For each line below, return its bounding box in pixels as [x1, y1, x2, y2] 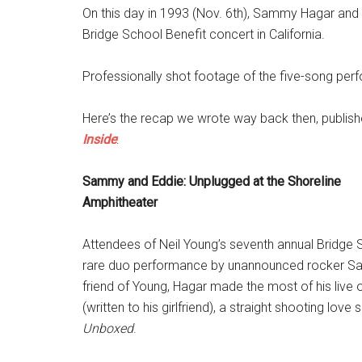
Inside [82, 132, 116, 147]
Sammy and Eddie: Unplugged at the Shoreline [82, 174, 341, 189]
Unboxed [82, 321, 133, 336]
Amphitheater [82, 195, 158, 210]
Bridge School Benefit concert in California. [82, 27, 325, 42]
